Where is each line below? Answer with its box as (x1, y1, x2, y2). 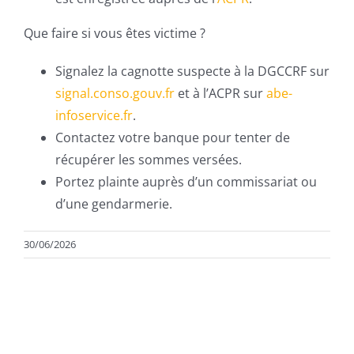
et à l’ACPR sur (175, 85, 266, 102)
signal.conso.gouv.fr (55, 85, 175, 102)
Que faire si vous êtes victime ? (24, 24, 205, 42)
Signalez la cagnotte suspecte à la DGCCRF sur (55, 62, 330, 80)
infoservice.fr (55, 107, 133, 124)
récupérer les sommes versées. (55, 151, 242, 168)
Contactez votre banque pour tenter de (55, 129, 290, 146)
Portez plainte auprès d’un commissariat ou (55, 173, 317, 190)
